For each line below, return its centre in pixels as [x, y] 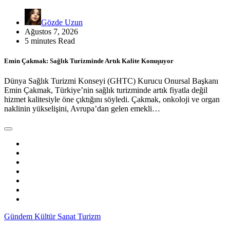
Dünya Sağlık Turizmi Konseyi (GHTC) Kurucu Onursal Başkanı [111, 81]
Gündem [19, 216]
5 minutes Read [50, 41]
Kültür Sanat [56, 216]
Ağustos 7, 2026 [51, 31]
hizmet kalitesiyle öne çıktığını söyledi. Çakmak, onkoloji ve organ [112, 99]
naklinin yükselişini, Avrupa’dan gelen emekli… [82, 108]
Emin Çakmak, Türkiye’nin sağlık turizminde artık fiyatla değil [106, 90]
